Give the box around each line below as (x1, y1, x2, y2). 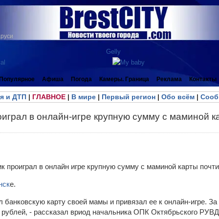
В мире (71, 93, 96, 101)
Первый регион (101, 93, 155, 101)
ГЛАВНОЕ (32, 93, 66, 101)
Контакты (189, 76, 217, 83)
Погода (71, 76, 92, 83)
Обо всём (161, 93, 195, 101)
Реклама (156, 76, 182, 83)
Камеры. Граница (99, 76, 149, 83)
